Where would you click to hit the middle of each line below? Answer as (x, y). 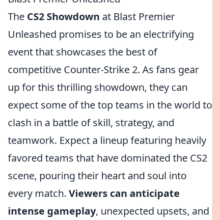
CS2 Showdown (63, 16)
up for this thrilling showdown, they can (98, 87)
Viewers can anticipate (124, 193)
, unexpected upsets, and (152, 211)
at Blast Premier (137, 16)
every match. (38, 193)
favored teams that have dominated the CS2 (108, 158)
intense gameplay (52, 211)
